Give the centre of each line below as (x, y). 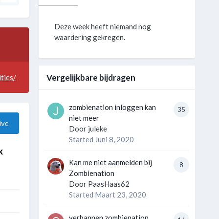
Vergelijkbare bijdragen (91, 78)
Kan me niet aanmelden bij (110, 163)
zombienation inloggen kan (112, 107)
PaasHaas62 (109, 184)
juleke (97, 129)
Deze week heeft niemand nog (102, 27)
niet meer (84, 118)
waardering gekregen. (89, 37)
